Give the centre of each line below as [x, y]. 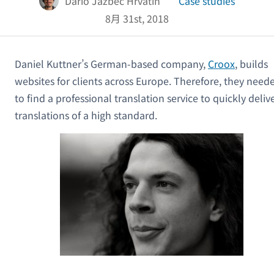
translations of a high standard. [86, 115]
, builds [251, 63]
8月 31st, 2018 [137, 18]
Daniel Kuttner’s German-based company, [111, 63]
